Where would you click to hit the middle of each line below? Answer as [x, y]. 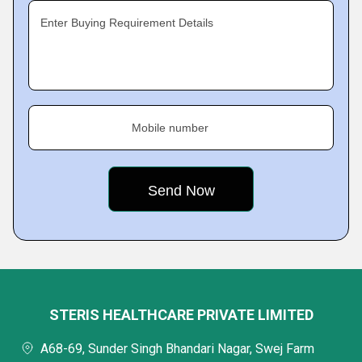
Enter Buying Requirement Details [127, 23]
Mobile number [170, 128]
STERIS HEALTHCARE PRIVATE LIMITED [181, 315]
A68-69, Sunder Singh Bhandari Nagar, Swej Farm [177, 349]
